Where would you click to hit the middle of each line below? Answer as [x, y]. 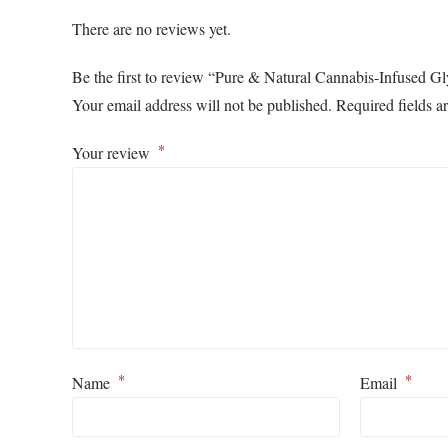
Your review [113, 153]
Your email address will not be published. [202, 105]
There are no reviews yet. [151, 29]
